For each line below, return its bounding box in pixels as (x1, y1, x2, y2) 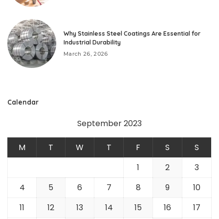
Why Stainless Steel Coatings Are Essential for (64, 29, 200, 37)
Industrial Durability (64, 38, 121, 46)
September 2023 (77, 118, 142, 130)
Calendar (7, 98, 39, 107)
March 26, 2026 (64, 50, 108, 57)
